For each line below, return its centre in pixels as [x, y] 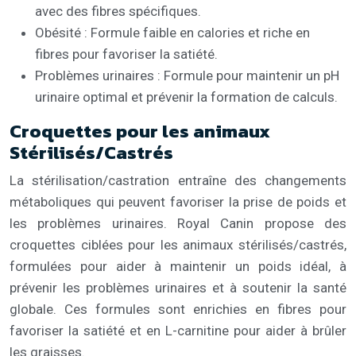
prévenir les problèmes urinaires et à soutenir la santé [178, 287]
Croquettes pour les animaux [140, 131]
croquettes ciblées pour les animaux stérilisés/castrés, [178, 244]
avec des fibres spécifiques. [118, 11]
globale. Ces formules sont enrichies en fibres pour [178, 309]
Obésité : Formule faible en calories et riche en [172, 32]
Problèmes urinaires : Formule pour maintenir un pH [187, 75]
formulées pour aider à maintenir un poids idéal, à [178, 266]
